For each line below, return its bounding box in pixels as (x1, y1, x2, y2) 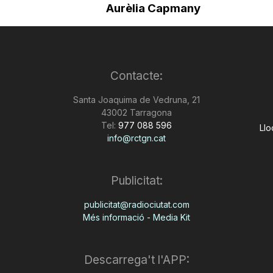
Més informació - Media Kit (83, 212, 190, 222)
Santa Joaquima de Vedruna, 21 (73, 94, 200, 105)
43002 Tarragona (101, 107, 172, 118)
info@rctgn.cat (107, 133, 166, 143)
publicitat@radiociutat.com (83, 199, 190, 210)
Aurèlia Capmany (105, 1, 200, 15)
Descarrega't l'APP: (83, 253, 190, 267)
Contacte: (110, 69, 163, 83)
